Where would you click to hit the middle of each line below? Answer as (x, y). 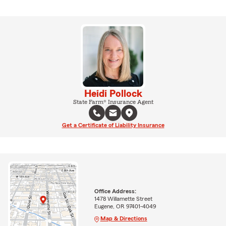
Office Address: (115, 191)
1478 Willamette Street (123, 199)
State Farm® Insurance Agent (113, 102)
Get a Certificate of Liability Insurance (113, 125)
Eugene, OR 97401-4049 (125, 206)
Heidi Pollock (113, 94)
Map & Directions (124, 218)
